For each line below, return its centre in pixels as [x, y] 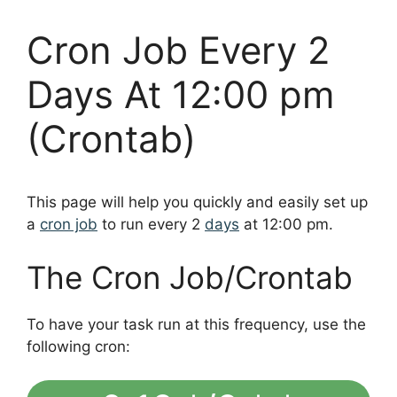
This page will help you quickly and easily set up [197, 202]
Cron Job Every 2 [178, 51]
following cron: [78, 346]
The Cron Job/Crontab [190, 277]
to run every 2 [151, 225]
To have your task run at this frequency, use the [196, 324]
